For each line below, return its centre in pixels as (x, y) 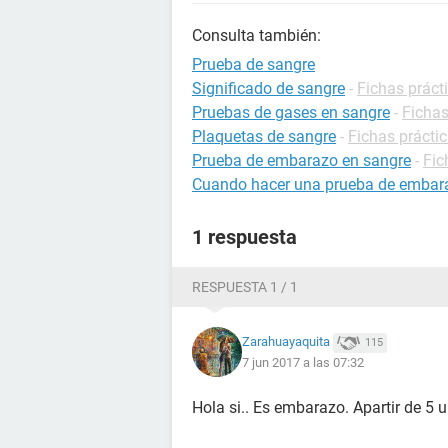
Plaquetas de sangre (264, 136)
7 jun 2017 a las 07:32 (303, 362)
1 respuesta (244, 237)
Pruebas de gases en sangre (291, 112)
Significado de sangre (268, 88)
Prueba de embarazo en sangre (301, 160)
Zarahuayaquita (286, 342)
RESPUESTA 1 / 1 (245, 287)
